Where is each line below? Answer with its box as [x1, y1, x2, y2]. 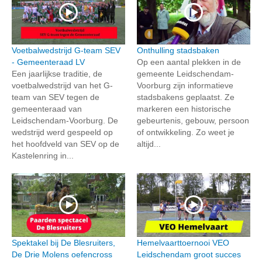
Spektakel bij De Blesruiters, [12, 238, 115, 247]
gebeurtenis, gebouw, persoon [137, 115, 249, 125]
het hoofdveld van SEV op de [12, 139, 119, 149]
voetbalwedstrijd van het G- [12, 80, 113, 90]
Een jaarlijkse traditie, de [12, 68, 102, 78]
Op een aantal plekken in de [137, 57, 241, 67]
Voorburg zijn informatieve [137, 80, 233, 90]
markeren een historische [137, 104, 231, 113]
